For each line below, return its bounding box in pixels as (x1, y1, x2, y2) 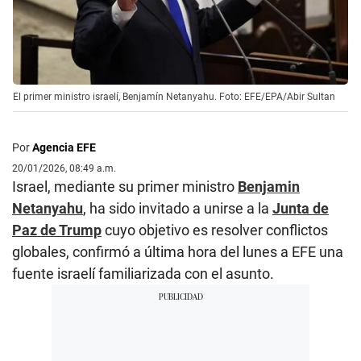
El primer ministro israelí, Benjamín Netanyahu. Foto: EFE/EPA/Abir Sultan (13, 90, 335, 102)
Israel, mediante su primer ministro (12, 177, 238, 195)
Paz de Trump (12, 221, 102, 239)
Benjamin (238, 177, 300, 195)
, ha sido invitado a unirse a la (83, 199, 272, 217)
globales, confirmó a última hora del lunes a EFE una (12, 243, 343, 260)
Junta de (272, 199, 329, 217)
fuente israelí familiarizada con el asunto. (12, 264, 274, 282)
